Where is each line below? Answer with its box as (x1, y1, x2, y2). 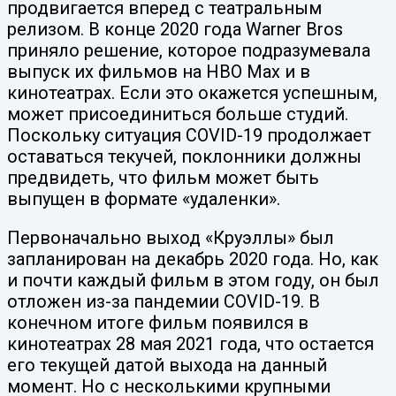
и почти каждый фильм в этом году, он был (7, 270, 379, 292)
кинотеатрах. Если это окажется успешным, (7, 82, 377, 104)
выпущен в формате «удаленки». (7, 188, 280, 210)
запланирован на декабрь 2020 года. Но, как (7, 248, 378, 270)
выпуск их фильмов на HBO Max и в (7, 61, 310, 83)
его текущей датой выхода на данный (7, 354, 327, 377)
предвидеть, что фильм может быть (7, 167, 319, 189)
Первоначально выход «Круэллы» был (7, 227, 334, 249)
